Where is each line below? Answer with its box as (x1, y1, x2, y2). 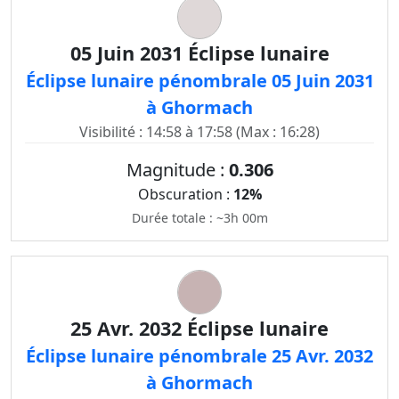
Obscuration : (137, 184, 233, 204)
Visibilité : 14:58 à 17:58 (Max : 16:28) (79, 122, 320, 142)
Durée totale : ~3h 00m (131, 209, 268, 226)
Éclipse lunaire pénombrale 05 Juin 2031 (25, 69, 374, 93)
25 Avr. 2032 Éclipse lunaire (70, 315, 329, 341)
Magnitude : (126, 158, 229, 182)
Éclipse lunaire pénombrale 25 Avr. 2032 (26, 344, 373, 368)
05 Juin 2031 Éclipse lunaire (69, 40, 330, 66)
